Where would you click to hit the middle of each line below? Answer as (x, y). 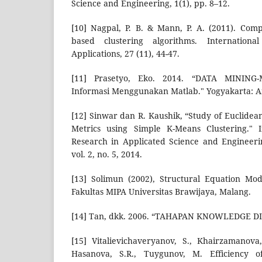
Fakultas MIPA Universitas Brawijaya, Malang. (161, 192)
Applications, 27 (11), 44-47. (125, 54)
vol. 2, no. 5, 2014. (107, 154)
